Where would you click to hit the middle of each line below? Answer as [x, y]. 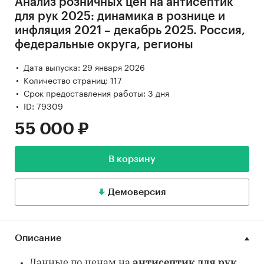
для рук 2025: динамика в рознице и [120, 17]
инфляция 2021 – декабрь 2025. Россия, [130, 31]
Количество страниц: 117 [73, 80]
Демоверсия [137, 192]
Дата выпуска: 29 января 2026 [84, 67]
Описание [38, 238]
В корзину [132, 159]
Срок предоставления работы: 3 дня [96, 93]
